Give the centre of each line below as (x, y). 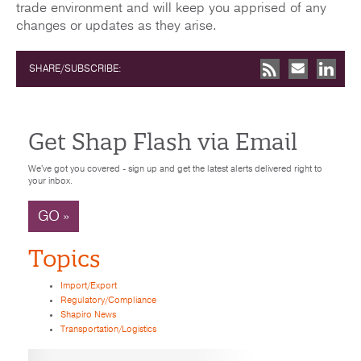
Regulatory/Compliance (108, 301)
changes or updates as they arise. (116, 25)
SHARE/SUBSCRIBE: (75, 68)
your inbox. (50, 181)
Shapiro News (88, 315)
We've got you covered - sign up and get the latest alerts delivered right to (175, 169)
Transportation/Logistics (108, 330)
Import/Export (89, 286)
